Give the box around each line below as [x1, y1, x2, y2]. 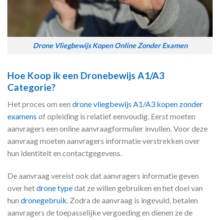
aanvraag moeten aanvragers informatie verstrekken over [7, 136, 200, 146]
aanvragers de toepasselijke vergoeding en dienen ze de [7, 208, 192, 218]
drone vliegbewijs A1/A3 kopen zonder [72, 99, 203, 109]
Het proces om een [7, 99, 72, 109]
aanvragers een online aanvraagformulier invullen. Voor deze [7, 124, 208, 134]
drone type [36, 183, 73, 193]
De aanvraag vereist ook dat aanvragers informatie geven [7, 171, 199, 181]
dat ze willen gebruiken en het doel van [73, 183, 203, 193]
